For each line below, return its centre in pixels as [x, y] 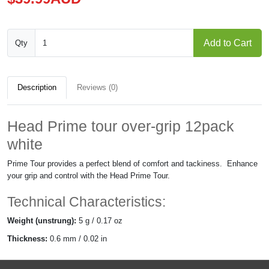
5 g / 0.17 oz [101, 221]
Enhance [240, 164]
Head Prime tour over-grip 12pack [121, 126]
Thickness [26, 239]
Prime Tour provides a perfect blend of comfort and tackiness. [115, 164]
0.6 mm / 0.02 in [77, 239]
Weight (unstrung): [43, 221]
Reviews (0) [97, 87]
